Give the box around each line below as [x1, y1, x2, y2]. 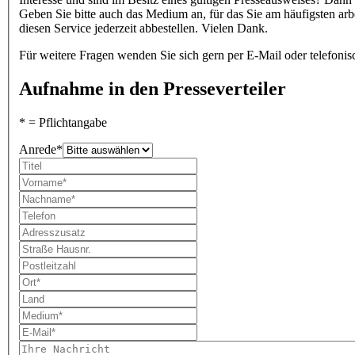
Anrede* [19, 143, 63, 157]
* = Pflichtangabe [19, 116, 107, 130]
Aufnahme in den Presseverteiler [19, 78, 286, 100]
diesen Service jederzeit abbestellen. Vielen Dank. [19, 21, 268, 36]
